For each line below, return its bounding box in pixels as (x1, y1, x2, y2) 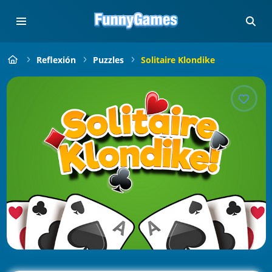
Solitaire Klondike (140, 53, 215, 66)
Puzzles (92, 53, 124, 66)
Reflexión (36, 53, 76, 66)
